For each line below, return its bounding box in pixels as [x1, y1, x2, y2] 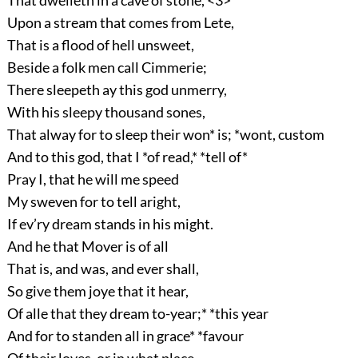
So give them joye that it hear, [6, 282, 189, 300]
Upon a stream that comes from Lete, [6, 14, 234, 32]
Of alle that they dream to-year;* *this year [6, 304, 268, 323]
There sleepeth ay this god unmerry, [6, 81, 227, 99]
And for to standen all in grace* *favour [6, 327, 244, 345]
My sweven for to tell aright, [6, 193, 181, 211]
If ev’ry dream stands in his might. [6, 215, 213, 233]
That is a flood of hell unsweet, [6, 36, 194, 54]
